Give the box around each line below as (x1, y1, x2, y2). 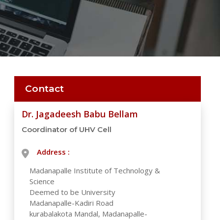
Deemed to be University (29, 187, 116, 197)
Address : (37, 147, 70, 157)
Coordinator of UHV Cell (22, 125, 112, 134)
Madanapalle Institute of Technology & (29, 165, 161, 175)
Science (29, 176, 55, 186)
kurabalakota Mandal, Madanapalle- (29, 209, 148, 219)
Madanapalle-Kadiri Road (29, 198, 114, 208)
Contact (25, 83, 64, 94)
